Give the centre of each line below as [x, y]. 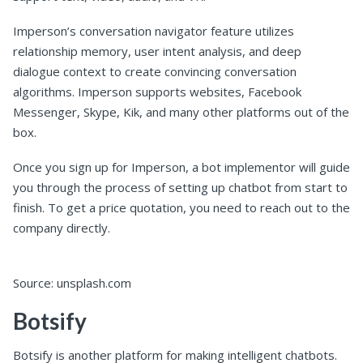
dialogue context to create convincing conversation [155, 72]
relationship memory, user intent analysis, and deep [157, 51]
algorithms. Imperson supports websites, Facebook [157, 92]
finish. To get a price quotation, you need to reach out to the [181, 208]
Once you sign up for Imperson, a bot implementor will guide [181, 167]
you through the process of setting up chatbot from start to [180, 188]
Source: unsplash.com [72, 283]
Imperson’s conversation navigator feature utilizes [154, 31]
